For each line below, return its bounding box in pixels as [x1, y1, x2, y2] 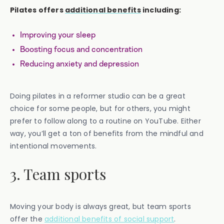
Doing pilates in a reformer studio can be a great [10, 90, 185, 101]
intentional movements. [10, 140, 97, 151]
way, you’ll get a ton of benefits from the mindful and [10, 128, 203, 138]
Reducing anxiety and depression [20, 59, 139, 68]
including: [140, 4, 181, 15]
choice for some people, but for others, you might [10, 103, 190, 113]
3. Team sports [10, 163, 106, 184]
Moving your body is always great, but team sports [10, 201, 191, 211]
